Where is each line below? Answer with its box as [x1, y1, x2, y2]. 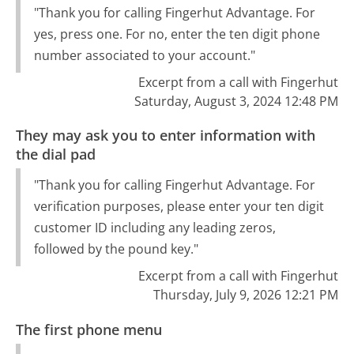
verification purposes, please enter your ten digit [33, 198, 324, 216]
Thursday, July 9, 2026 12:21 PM [153, 286, 338, 304]
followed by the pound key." [33, 240, 198, 258]
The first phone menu [16, 319, 163, 339]
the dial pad [16, 145, 96, 164]
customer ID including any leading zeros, [33, 219, 276, 237]
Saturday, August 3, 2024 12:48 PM [134, 92, 338, 110]
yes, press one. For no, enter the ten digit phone [33, 24, 320, 43]
